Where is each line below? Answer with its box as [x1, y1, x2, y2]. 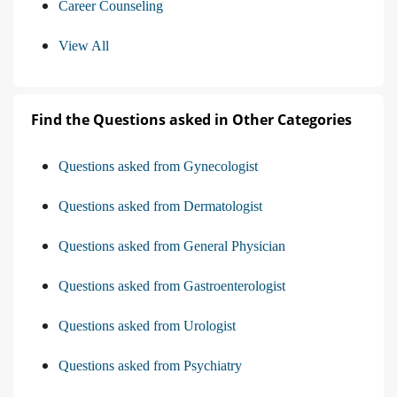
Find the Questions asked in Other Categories [31, 110, 352, 130]
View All [58, 38, 109, 54]
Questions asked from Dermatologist [58, 198, 262, 214]
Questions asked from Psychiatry [58, 358, 242, 374]
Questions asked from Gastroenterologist [58, 278, 285, 294]
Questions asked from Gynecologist [58, 159, 258, 175]
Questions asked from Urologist [58, 318, 236, 334]
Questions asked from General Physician [58, 238, 285, 254]
